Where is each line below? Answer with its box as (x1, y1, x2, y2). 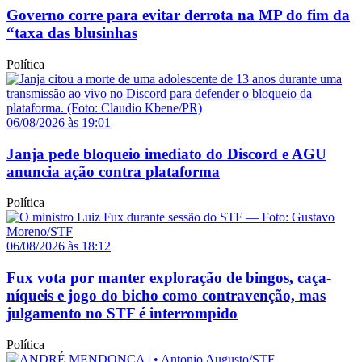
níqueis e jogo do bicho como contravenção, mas (6, 287, 326, 305)
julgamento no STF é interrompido (6, 305, 238, 322)
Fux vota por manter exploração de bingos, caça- (6, 269, 331, 287)
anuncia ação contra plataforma (6, 162, 220, 180)
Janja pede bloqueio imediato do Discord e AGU (6, 145, 326, 162)
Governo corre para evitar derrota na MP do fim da (6, 6, 350, 24)
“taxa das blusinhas (6, 24, 137, 42)
